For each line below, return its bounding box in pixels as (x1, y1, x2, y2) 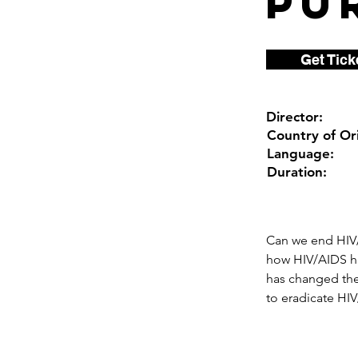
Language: (267, 145, 334, 162)
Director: (266, 109, 327, 125)
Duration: (267, 164, 327, 181)
